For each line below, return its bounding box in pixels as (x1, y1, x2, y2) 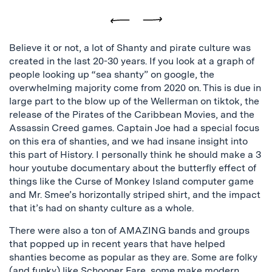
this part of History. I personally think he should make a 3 (9, 148, 261, 160)
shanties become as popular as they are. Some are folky (9, 251, 257, 263)
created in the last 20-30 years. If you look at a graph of (9, 55, 254, 67)
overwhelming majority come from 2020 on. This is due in (9, 81, 261, 93)
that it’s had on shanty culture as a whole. (9, 202, 196, 214)
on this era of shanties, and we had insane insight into (9, 135, 248, 147)
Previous (119, 22, 152, 33)
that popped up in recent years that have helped (9, 237, 225, 250)
